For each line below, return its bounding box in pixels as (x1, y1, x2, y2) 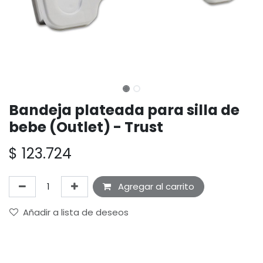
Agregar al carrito (116, 180, 194, 193)
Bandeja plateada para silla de (9, 100, 240, 121)
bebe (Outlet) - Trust (9, 117, 163, 138)
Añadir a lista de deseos (23, 206, 129, 219)
